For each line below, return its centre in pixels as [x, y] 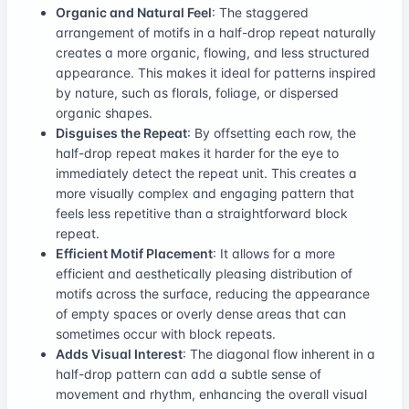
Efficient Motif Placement [134, 253]
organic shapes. [104, 112]
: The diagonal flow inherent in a [279, 353]
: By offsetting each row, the [272, 132]
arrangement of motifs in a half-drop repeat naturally [216, 32]
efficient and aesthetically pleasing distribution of [204, 273]
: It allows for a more [274, 253]
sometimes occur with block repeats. [166, 333]
